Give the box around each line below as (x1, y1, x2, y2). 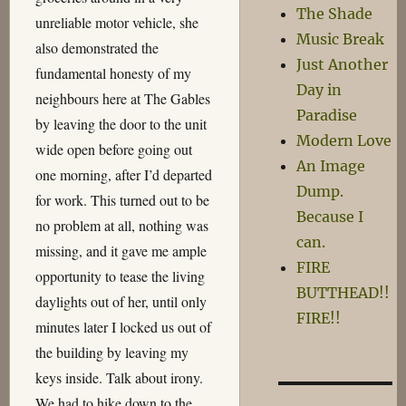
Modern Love (296, 131, 392, 150)
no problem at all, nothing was (34, 216, 208, 235)
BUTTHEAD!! (296, 284, 391, 302)
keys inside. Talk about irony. (34, 368, 203, 387)
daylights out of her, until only (34, 292, 207, 311)
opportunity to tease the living (34, 266, 205, 285)
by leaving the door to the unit (34, 114, 207, 133)
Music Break (296, 30, 385, 48)
